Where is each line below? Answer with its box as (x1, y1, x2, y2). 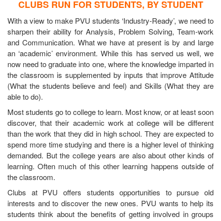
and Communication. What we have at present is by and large (7, 37, 214, 47)
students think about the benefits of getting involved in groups (7, 208, 214, 219)
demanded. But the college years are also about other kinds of (7, 149, 214, 160)
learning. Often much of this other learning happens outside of (7, 160, 214, 171)
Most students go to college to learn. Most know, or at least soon (7, 106, 214, 117)
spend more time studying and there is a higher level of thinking (7, 139, 214, 149)
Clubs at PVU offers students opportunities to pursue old (7, 186, 214, 197)
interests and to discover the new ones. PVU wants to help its (7, 197, 214, 208)
